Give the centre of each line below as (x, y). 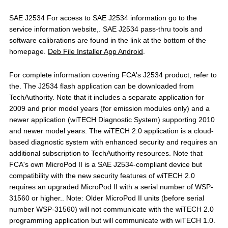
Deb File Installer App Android (95, 51)
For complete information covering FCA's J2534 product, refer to (113, 75)
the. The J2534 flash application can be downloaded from (101, 86)
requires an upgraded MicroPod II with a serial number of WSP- (111, 187)
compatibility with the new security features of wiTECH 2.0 (102, 176)
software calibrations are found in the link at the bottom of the (107, 40)
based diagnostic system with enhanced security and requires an (113, 142)
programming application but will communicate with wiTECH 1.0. (112, 220)
